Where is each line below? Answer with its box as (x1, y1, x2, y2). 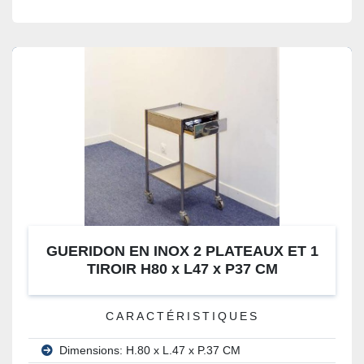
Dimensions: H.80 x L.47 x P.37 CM (59, 344, 240, 357)
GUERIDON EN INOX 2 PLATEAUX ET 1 (45, 243, 318, 259)
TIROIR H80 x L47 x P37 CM (86, 261, 278, 277)
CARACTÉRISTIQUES (105, 310, 259, 323)
